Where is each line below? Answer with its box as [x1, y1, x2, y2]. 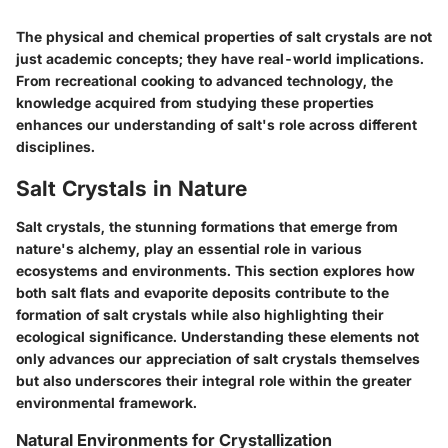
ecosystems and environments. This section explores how [16, 261, 415, 279]
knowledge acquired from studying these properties [16, 94, 374, 112]
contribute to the [271, 283, 389, 301]
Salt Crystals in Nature [16, 176, 247, 202]
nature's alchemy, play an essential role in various [16, 239, 362, 257]
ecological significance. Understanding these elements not [16, 327, 419, 345]
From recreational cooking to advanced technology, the [16, 72, 393, 90]
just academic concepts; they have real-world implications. [16, 50, 424, 68]
